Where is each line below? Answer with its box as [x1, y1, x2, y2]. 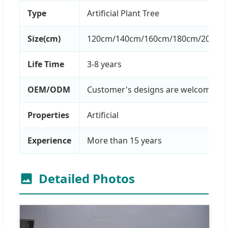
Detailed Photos [39, 169, 135, 187]
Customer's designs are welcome [87, 83, 215, 95]
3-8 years [87, 58, 122, 70]
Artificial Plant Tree [87, 7, 159, 19]
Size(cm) [27, 33, 61, 44]
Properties [27, 109, 69, 121]
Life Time [27, 58, 64, 70]
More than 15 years [87, 134, 162, 146]
